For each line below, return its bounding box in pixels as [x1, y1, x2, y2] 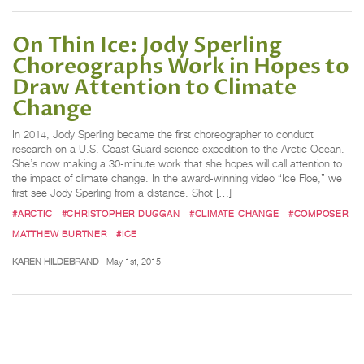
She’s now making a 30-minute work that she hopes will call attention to [12, 157, 342, 170]
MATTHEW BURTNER [12, 227, 107, 240]
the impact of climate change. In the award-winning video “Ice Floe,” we [12, 171, 342, 184]
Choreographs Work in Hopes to [12, 51, 349, 81]
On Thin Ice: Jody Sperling [12, 30, 282, 60]
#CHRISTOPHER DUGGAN [61, 207, 180, 219]
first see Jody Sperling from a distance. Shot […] [12, 186, 232, 199]
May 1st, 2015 [106, 256, 161, 268]
